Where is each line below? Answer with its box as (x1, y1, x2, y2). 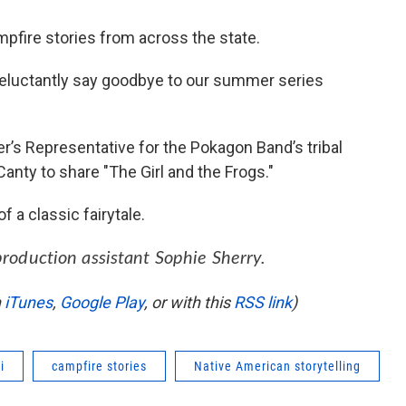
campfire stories (52, 359, 147, 374)
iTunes (5, 293, 53, 313)
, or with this (144, 293, 234, 313)
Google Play (60, 293, 144, 313)
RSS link (234, 293, 292, 313)
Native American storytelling (194, 359, 361, 374)
